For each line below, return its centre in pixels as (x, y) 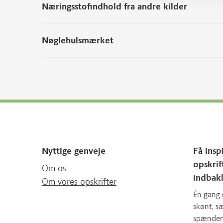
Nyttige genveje (74, 151)
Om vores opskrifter (79, 182)
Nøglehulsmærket (78, 40)
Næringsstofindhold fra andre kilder (114, 6)
